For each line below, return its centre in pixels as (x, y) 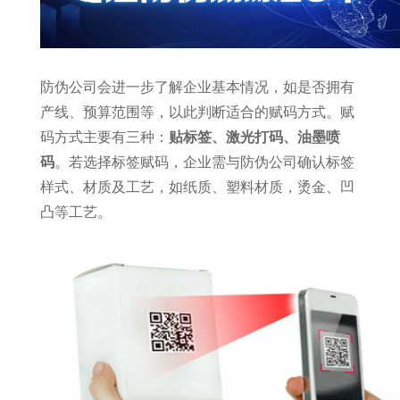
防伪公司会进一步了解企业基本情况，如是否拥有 (197, 87)
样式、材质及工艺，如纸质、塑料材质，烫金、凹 (197, 187)
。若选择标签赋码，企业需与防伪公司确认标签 (204, 162)
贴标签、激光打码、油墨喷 (254, 137)
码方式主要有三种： (104, 137)
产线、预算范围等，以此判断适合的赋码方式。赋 (197, 112)
